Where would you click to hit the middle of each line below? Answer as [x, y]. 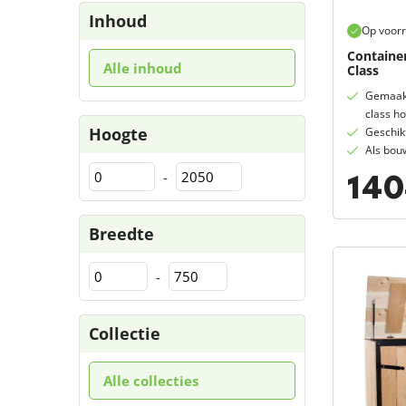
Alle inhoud [143, 68]
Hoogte [118, 134]
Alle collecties [151, 381]
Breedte [121, 234]
